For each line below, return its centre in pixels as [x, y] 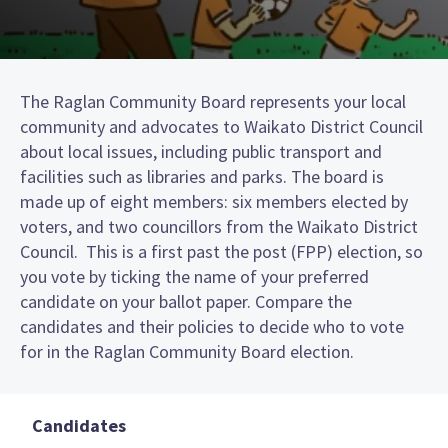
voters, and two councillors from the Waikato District [219, 226]
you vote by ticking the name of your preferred [194, 276]
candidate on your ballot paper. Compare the [186, 301]
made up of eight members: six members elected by [214, 201]
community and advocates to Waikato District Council [221, 126]
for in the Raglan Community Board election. [187, 351]
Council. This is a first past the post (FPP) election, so [221, 251]
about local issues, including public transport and [201, 151]
